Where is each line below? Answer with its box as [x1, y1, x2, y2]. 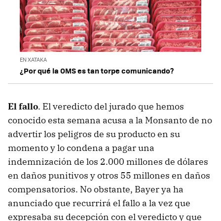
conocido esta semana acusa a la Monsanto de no [8, 114, 212, 126]
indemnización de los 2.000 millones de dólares [8, 155, 208, 167]
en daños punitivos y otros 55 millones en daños [8, 169, 210, 181]
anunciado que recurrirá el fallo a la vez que [8, 197, 190, 209]
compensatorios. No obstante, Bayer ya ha [8, 183, 184, 195]
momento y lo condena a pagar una [8, 142, 154, 153]
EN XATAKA [20, 55, 47, 63]
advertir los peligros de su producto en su [8, 128, 180, 140]
